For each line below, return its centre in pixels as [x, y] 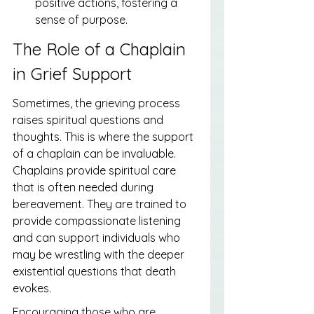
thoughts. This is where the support [104, 137]
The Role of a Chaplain [102, 49]
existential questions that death [96, 271]
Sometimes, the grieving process [98, 103]
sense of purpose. [81, 20]
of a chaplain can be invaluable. [96, 153]
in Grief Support [72, 73]
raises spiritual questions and [89, 120]
